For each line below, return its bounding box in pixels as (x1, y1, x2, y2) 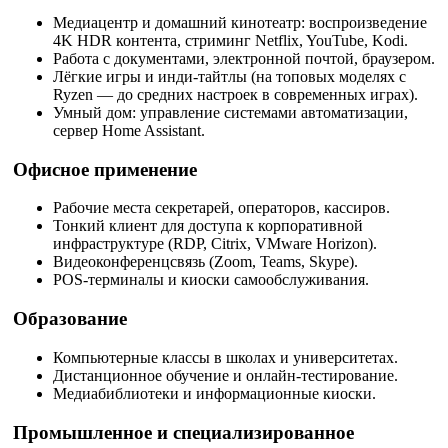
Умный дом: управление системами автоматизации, (53, 103, 408, 121)
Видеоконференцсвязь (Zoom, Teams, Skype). (53, 253, 358, 271)
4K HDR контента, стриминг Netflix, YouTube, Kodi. (53, 31, 408, 49)
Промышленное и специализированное (13, 421, 354, 443)
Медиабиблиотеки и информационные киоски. (53, 384, 376, 402)
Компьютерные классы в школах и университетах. (53, 348, 398, 366)
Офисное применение (13, 158, 197, 180)
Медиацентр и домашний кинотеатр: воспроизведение (53, 13, 427, 31)
